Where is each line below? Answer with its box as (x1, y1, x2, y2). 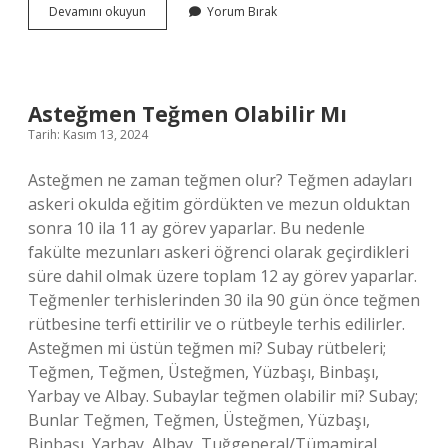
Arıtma (145, 20, 183, 37)
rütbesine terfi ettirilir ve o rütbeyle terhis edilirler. (28, 313, 405, 335)
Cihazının (145, 38, 196, 55)
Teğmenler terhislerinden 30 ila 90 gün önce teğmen (28, 289, 420, 311)
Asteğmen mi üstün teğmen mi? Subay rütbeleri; (28, 337, 386, 359)
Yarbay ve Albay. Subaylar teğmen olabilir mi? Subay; (28, 385, 418, 407)
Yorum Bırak (207, 3, 277, 20)
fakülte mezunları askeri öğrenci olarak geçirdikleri (28, 241, 409, 263)
